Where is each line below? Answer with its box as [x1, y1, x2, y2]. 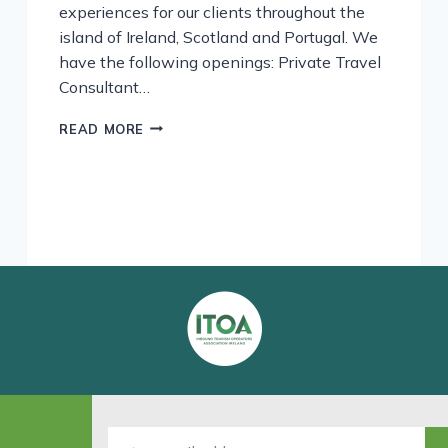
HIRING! [143, 136, 198, 153]
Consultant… [59, 76, 151, 97]
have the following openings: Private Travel [59, 51, 382, 72]
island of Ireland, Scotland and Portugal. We [59, 26, 379, 47]
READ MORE [59, 120, 145, 137]
